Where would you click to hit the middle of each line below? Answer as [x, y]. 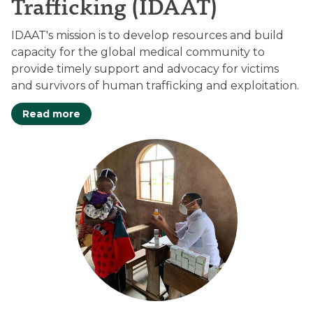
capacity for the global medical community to [138, 52]
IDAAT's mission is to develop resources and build [147, 35]
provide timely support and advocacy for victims [145, 69]
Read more [51, 114]
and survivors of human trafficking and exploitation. [155, 86]
